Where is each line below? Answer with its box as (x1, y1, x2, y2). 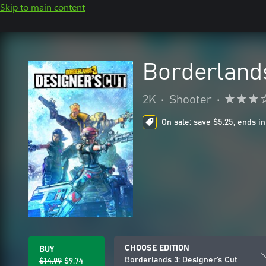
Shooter (169, 94, 212, 106)
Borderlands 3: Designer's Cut (125, 256, 237, 264)
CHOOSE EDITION (125, 244, 189, 252)
